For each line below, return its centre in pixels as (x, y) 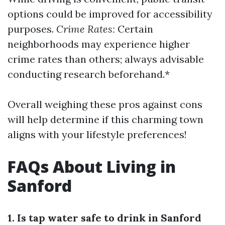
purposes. (32, 29)
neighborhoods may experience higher (99, 44)
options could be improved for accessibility (110, 14)
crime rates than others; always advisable (106, 59)
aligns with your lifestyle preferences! (97, 134)
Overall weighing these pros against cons (105, 104)
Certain (134, 29)
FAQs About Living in (92, 166)
